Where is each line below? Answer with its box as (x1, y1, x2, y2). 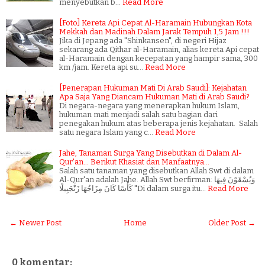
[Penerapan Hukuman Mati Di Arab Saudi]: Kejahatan (59, 83, 247, 92)
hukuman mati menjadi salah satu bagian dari (59, 109, 218, 119)
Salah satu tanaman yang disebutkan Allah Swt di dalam (59, 166, 254, 175)
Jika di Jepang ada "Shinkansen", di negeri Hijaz (59, 35, 227, 45)
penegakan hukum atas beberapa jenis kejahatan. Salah (59, 118, 258, 128)
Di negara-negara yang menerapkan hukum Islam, (59, 101, 240, 110)
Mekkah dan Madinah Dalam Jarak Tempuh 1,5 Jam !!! (59, 27, 250, 36)
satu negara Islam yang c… (59, 127, 153, 137)
